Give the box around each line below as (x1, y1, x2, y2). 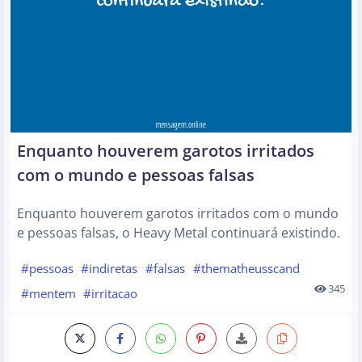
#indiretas (81, 259, 138, 276)
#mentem (20, 285, 76, 302)
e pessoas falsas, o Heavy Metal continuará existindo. (17, 224, 340, 242)
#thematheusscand (192, 259, 300, 276)
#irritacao (83, 285, 138, 302)
